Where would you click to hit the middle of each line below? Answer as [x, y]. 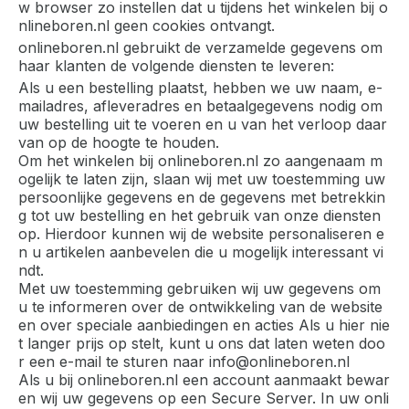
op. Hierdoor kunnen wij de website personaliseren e [201, 234]
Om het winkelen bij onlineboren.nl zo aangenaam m [200, 161]
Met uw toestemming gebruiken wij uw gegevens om [199, 289]
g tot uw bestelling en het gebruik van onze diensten [199, 216]
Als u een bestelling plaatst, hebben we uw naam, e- [200, 88]
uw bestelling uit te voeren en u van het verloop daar [203, 125]
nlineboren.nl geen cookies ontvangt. [147, 26]
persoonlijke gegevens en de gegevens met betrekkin [202, 198]
